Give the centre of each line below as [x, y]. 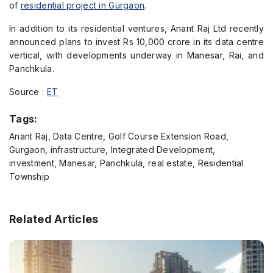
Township [30, 176]
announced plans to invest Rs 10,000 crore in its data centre [136, 42]
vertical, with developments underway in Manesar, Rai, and [136, 55]
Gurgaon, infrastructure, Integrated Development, [112, 150]
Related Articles [54, 219]
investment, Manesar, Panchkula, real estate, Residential [126, 163]
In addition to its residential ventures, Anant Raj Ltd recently [136, 28]
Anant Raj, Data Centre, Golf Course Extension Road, [119, 136]
